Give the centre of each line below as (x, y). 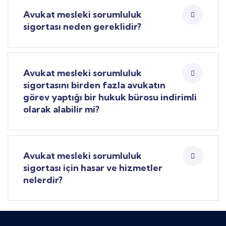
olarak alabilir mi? (61, 109)
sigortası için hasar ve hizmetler (93, 168)
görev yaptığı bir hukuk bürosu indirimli (110, 97)
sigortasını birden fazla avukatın (94, 85)
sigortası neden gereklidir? (82, 26)
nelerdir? (43, 180)
